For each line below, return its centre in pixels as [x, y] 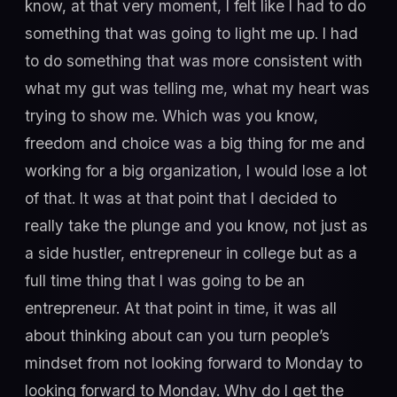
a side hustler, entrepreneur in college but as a [191, 253]
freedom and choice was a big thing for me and [195, 144]
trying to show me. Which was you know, [171, 116]
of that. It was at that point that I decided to [181, 198]
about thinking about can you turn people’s [177, 336]
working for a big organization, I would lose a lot [196, 171]
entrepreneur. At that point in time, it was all [181, 308]
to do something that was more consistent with [194, 61]
